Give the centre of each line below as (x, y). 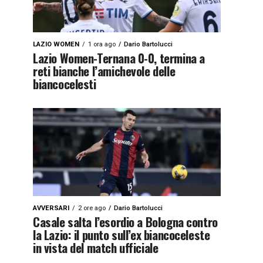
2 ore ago (92, 208)
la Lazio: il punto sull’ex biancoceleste (122, 235)
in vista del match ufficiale (96, 247)
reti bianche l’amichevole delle (104, 71)
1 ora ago (102, 44)
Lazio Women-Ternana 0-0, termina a (119, 58)
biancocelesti (65, 84)
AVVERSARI (51, 208)
